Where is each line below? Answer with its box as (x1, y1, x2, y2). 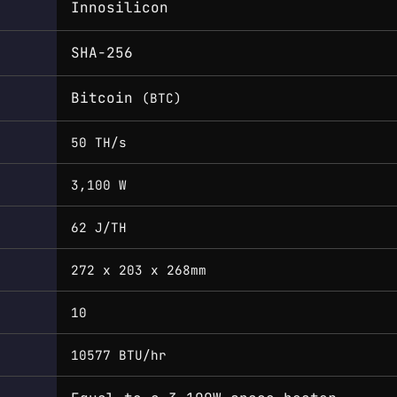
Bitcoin (71, 88, 142, 107)
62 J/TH (71, 218, 127, 236)
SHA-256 (71, 43, 133, 62)
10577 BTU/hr (71, 346, 167, 363)
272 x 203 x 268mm (71, 261, 206, 278)
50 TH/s (71, 133, 127, 151)
